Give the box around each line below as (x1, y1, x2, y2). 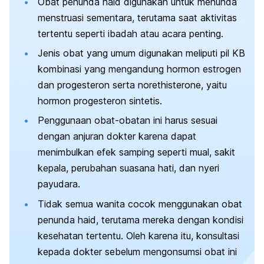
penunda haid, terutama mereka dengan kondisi (38, 213, 243, 226)
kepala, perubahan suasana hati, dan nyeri (38, 162, 219, 174)
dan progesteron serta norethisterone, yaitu (38, 78, 227, 91)
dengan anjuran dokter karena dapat (38, 130, 196, 143)
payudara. (38, 178, 80, 190)
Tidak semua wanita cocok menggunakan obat (38, 197, 242, 210)
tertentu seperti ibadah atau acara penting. (38, 27, 223, 39)
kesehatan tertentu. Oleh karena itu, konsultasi (38, 229, 239, 242)
